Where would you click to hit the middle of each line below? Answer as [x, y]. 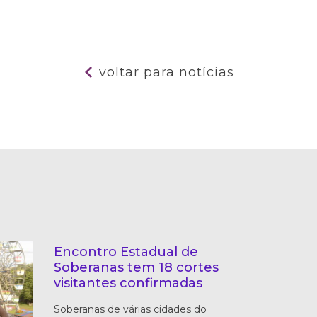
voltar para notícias [167, 72]
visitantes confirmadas [128, 283]
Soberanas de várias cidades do [130, 309]
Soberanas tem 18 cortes [136, 267]
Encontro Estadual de [126, 252]
